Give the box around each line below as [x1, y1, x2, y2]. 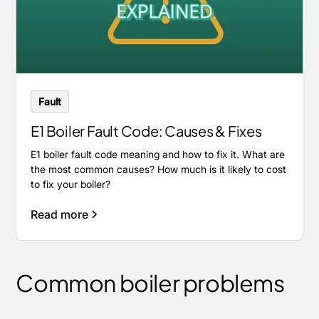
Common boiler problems [16, 268, 285, 297]
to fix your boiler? [31, 177, 111, 190]
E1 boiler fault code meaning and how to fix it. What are [31, 147, 286, 160]
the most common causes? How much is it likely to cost [31, 162, 287, 175]
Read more [31, 206, 89, 221]
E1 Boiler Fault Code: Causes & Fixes [31, 121, 262, 140]
